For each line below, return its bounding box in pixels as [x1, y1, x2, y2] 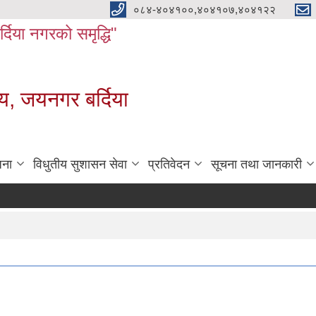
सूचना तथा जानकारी [211, 157, 302, 171]
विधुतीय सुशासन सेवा [33, 157, 127, 171]
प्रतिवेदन [148, 157, 190, 171]
